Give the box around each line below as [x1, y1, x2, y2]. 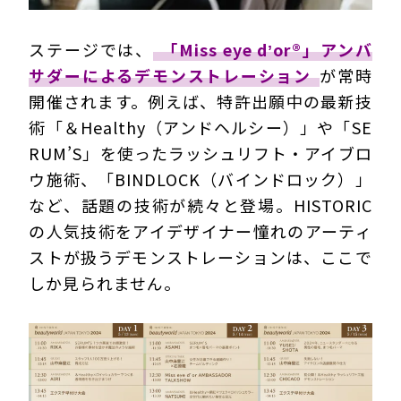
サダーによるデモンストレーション [29, 64, 312, 88]
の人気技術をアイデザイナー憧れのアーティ [29, 219, 372, 243]
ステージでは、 [29, 38, 154, 62]
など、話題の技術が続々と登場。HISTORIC [29, 193, 372, 218]
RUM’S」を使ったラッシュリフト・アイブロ [29, 141, 372, 166]
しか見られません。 [29, 271, 182, 295]
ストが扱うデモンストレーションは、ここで [29, 245, 372, 269]
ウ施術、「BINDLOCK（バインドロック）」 [29, 167, 372, 192]
